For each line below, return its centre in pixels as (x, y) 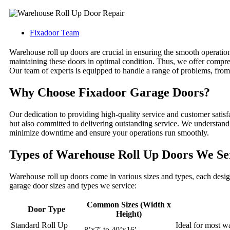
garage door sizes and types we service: (73, 185)
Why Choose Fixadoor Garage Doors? (110, 92)
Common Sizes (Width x (129, 204)
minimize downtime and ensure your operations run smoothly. (109, 132)
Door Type (46, 209)
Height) (129, 214)
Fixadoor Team (54, 32)
